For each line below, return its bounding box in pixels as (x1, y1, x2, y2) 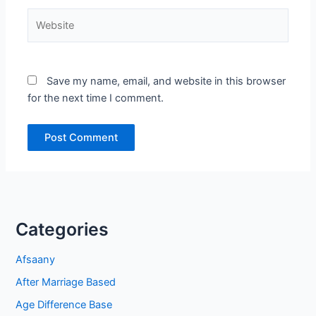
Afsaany (16, 253, 56, 267)
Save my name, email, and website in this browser (47, 74, 286, 87)
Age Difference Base (16, 298, 113, 312)
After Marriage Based (16, 276, 116, 289)
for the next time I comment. (28, 91, 164, 104)
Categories (16, 219, 109, 241)
